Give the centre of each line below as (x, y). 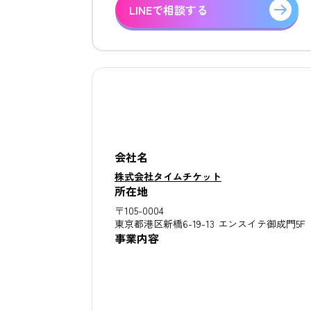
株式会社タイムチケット (168, 176)
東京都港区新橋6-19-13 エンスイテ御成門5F (210, 223)
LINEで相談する (168, 10)
